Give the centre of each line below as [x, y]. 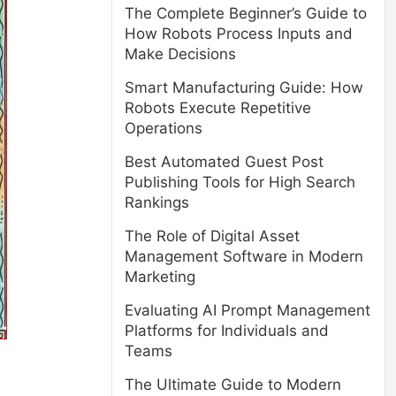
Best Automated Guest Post [224, 162]
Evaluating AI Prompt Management [247, 310]
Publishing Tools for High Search [240, 182]
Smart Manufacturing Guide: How [244, 88]
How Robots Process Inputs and [239, 34]
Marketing [160, 277]
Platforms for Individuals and [227, 331]
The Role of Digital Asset [212, 236]
